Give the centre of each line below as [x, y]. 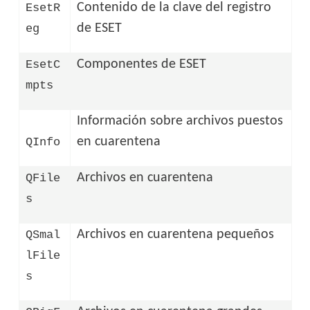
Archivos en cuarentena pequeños [176, 234]
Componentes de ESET [142, 64]
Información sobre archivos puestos [180, 121]
